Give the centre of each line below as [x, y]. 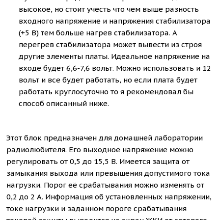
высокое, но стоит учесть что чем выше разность [109, 9]
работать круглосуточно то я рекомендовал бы [106, 92]
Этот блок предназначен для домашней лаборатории [105, 138]
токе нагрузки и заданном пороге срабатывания [97, 208]
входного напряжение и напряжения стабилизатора [115, 21]
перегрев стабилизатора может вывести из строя [110, 44]
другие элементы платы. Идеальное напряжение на [115, 56]
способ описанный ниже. [64, 103]
